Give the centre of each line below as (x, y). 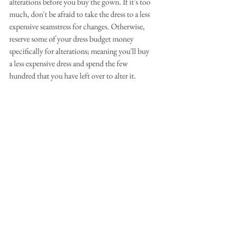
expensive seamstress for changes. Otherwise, (78, 26)
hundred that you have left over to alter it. (73, 76)
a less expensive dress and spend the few (69, 63)
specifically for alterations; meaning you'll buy (80, 51)
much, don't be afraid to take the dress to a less (80, 14)
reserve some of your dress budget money (72, 39)
